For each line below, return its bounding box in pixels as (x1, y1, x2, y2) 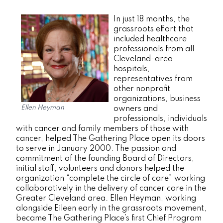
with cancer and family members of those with (16, 125, 189, 133)
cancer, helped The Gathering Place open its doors (16, 135, 205, 143)
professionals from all (113, 45, 194, 53)
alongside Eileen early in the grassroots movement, (16, 205, 207, 213)
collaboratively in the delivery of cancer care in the (16, 185, 206, 193)
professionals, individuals (113, 115, 207, 123)
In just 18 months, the (113, 15, 190, 23)
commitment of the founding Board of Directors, (16, 155, 194, 163)
